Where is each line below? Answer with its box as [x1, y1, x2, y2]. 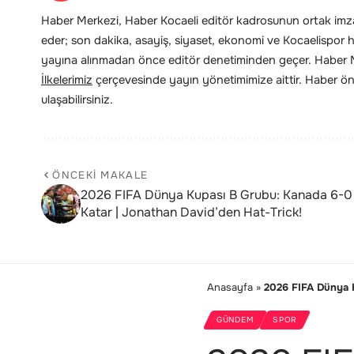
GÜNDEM [217, 314, 254, 326]
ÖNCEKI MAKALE [52, 168, 149, 183]
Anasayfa [207, 281, 253, 295]
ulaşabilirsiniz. [41, 92, 113, 107]
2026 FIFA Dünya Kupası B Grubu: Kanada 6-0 [81, 186, 352, 204]
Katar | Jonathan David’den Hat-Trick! [81, 204, 302, 221]
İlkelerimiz [41, 73, 92, 88]
